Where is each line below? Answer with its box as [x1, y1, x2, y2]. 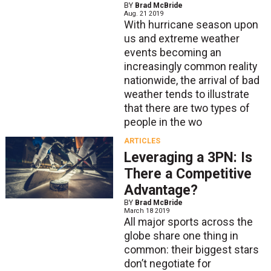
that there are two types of [123, 102, 250, 114]
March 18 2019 [123, 207, 169, 215]
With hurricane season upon [123, 18, 258, 31]
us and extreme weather [123, 32, 240, 45]
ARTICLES [123, 136, 160, 145]
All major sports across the [123, 216, 253, 229]
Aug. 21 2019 [123, 9, 163, 18]
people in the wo [123, 116, 202, 128]
